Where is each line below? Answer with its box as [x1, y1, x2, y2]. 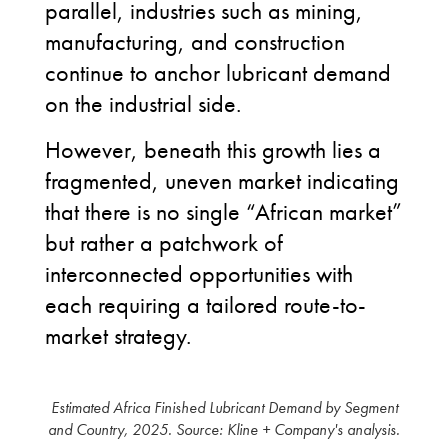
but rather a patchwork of [45, 227, 283, 258]
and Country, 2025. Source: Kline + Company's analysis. [48, 419, 400, 440]
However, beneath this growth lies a [45, 134, 381, 165]
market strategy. [45, 320, 191, 351]
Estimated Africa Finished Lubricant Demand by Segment [50, 397, 398, 418]
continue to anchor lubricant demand [45, 57, 391, 88]
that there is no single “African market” [45, 196, 402, 227]
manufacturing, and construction [45, 26, 345, 57]
